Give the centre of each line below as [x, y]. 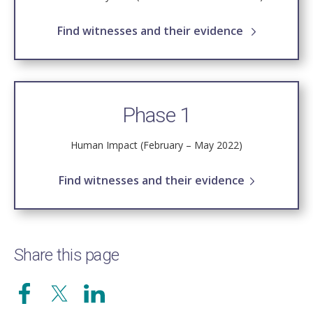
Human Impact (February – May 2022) [156, 145]
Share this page [67, 255]
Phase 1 [156, 115]
